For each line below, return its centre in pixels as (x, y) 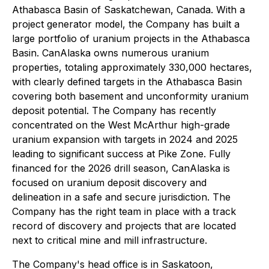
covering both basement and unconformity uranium (130, 96)
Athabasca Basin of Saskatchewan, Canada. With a (128, 10)
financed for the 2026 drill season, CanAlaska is (121, 168)
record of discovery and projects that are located (124, 226)
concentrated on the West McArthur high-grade (121, 125)
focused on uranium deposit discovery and (109, 183)
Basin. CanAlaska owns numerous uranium (110, 53)
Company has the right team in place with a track (124, 212)
